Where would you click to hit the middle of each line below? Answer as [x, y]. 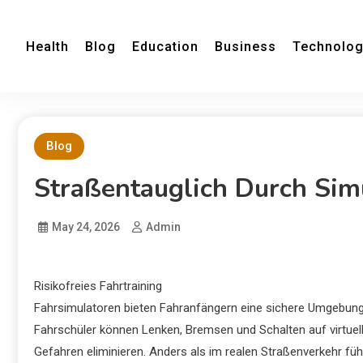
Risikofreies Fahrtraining [98, 286]
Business [246, 46]
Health [47, 46]
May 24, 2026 [86, 227]
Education [165, 46]
